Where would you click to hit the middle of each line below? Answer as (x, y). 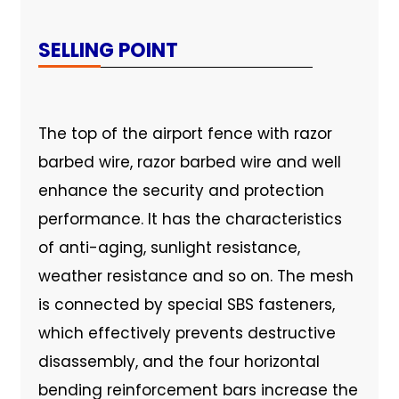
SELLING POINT (108, 50)
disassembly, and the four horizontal (179, 361)
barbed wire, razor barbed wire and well (189, 162)
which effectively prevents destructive (187, 333)
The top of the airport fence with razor (185, 133)
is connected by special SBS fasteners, (186, 304)
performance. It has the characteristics (190, 219)
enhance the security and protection (181, 190)
